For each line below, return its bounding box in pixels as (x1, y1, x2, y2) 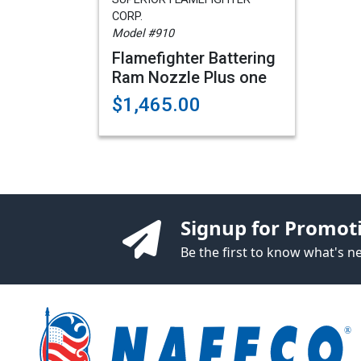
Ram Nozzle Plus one (112, 68, 267, 87)
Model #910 (112, 27, 174, 40)
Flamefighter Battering (112, 48, 276, 68)
